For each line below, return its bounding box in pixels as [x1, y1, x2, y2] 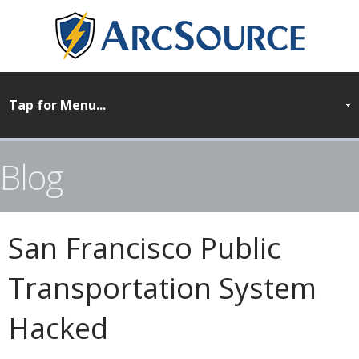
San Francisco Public [8, 228, 280, 268]
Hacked [8, 309, 108, 348]
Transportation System [8, 268, 317, 308]
